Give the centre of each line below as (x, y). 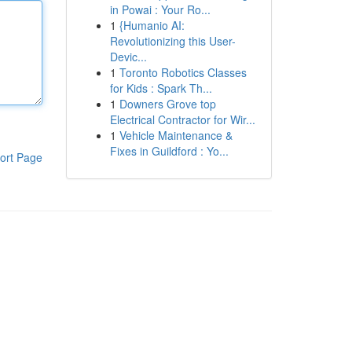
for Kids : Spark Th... (161, 88)
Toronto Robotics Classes (183, 72)
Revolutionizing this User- (172, 41)
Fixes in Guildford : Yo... (169, 151)
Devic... (128, 57)
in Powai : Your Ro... (160, 9)
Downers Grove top (167, 104)
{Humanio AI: (152, 25)
